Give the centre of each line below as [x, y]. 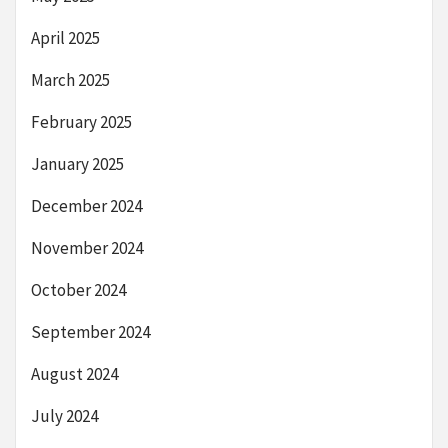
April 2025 [65, 38]
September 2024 [90, 332]
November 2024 [87, 248]
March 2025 [70, 80]
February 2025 [81, 122]
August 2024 [74, 374]
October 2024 [78, 290]
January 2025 [77, 164]
